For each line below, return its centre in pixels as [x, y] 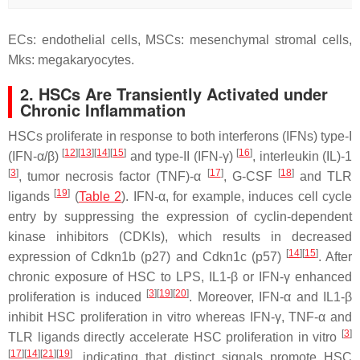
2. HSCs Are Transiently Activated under [174, 94]
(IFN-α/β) [35, 156]
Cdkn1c [224, 257]
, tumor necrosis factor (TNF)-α [113, 176]
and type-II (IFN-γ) [182, 156]
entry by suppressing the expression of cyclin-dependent [180, 217]
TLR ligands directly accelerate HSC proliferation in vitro [175, 337]
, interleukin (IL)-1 [303, 156]
